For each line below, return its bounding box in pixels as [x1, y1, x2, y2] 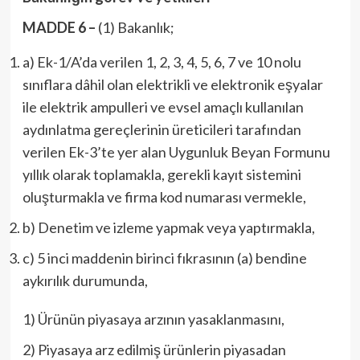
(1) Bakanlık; [95, 18, 174, 36]
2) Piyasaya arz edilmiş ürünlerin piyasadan [22, 341, 286, 358]
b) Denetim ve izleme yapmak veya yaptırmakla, [22, 219, 315, 236]
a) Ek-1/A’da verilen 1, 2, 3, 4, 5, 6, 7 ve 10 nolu [22, 53, 301, 71]
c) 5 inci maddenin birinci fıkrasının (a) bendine [22, 249, 307, 267]
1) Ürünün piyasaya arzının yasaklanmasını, [22, 310, 284, 328]
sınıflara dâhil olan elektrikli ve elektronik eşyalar [22, 76, 323, 93]
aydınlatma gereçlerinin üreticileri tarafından [22, 121, 301, 138]
